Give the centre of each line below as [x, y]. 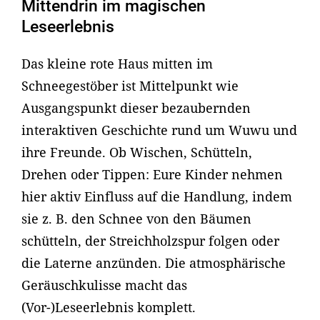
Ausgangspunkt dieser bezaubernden [136, 108]
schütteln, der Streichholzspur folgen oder [150, 241]
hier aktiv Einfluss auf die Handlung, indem [157, 197]
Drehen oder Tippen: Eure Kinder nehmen [152, 175]
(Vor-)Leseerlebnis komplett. [109, 307]
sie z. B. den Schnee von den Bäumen [136, 219]
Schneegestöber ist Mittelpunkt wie [130, 86]
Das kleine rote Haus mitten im [117, 64]
